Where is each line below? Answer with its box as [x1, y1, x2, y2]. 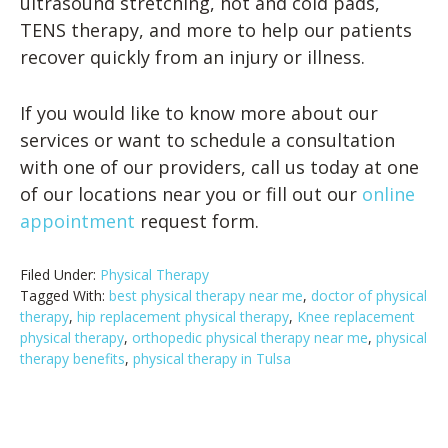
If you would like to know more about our [20, 101, 378, 126]
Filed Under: [20, 264, 100, 284]
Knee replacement [297, 306, 415, 326]
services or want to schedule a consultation [20, 128, 395, 153]
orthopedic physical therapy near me [132, 327, 368, 347]
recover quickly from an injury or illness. [20, 45, 365, 70]
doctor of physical [311, 285, 427, 305]
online [362, 182, 415, 207]
